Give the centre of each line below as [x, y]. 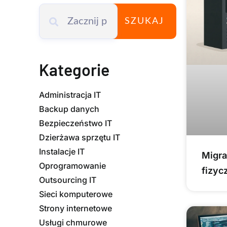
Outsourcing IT [68, 180]
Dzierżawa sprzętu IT [80, 137]
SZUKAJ [144, 22]
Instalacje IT [62, 151]
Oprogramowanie [73, 165]
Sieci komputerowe [76, 194]
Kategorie [74, 69]
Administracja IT [70, 94]
